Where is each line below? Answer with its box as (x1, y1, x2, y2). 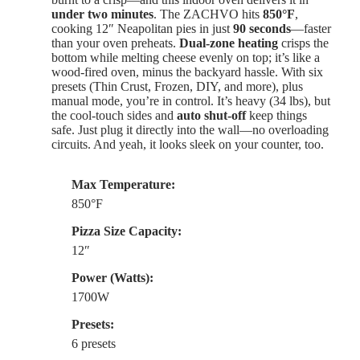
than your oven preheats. (51, 36, 179, 51)
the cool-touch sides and (51, 108, 177, 123)
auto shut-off (177, 108, 246, 123)
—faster (291, 22, 331, 36)
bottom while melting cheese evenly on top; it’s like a (51, 51, 320, 65)
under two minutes (51, 7, 153, 22)
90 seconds (233, 22, 291, 36)
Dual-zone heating (179, 36, 278, 51)
